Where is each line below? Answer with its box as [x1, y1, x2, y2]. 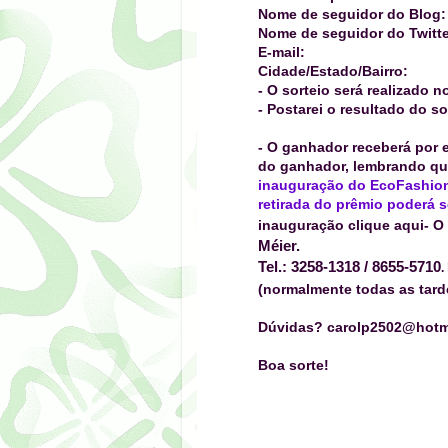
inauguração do [258, 177, 370, 194]
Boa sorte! [258, 357, 329, 374]
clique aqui [348, 217, 424, 234]
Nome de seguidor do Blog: [258, 6, 446, 23]
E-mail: [258, 44, 305, 61]
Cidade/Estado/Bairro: [258, 63, 408, 80]
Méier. [258, 237, 300, 255]
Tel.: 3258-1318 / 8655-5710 [258, 258, 441, 276]
